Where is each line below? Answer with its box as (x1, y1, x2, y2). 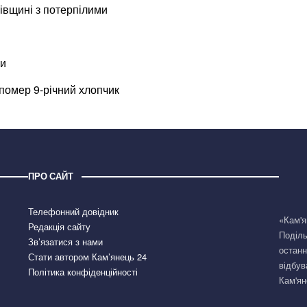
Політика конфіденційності (27, 265, 138, 279)
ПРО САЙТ (27, 170, 73, 183)
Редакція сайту (27, 220, 90, 234)
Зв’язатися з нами (27, 235, 103, 249)
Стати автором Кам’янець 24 (27, 250, 147, 264)
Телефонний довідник (27, 205, 119, 219)
